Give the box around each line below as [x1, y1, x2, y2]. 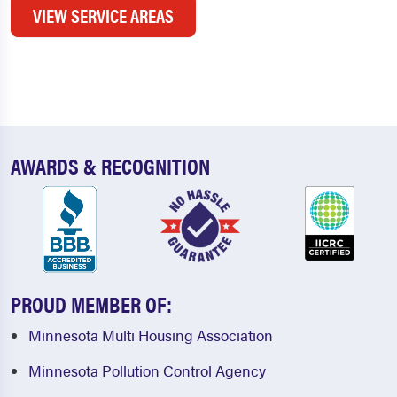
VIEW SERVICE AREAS [33, 2, 174, 29]
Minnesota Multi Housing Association [28, 324, 273, 346]
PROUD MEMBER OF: [11, 288, 172, 320]
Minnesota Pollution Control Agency [28, 360, 266, 382]
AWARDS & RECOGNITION [11, 150, 210, 182]
